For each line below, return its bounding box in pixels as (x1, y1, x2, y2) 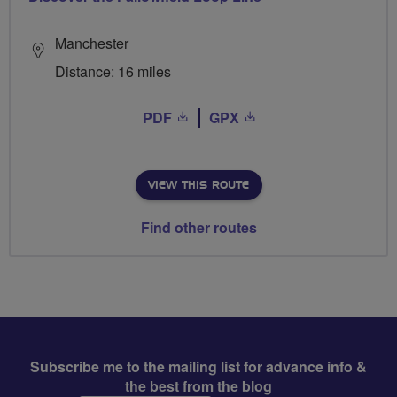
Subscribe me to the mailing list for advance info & (30, 356, 367, 377)
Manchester (55, 33, 128, 53)
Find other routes (140, 217, 257, 237)
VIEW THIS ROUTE (147, 180, 249, 191)
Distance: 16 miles (55, 61, 171, 82)
